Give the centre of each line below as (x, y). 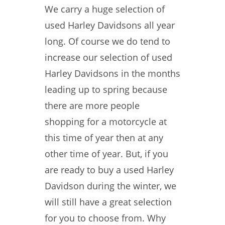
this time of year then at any (104, 138)
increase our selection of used (108, 57)
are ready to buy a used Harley (109, 170)
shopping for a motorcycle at (106, 122)
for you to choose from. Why (105, 218)
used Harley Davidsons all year (110, 25)
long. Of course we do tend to (107, 41)
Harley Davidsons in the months (113, 73)
